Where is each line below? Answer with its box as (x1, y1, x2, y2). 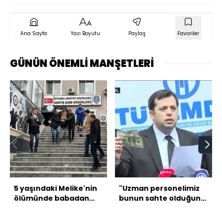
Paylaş (128, 30, 146, 38)
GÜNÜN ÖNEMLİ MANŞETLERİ (10, 56, 154, 71)
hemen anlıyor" (119, 203, 178, 214)
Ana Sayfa (20, 30, 47, 38)
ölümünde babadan (14, 193, 89, 204)
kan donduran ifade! (14, 203, 93, 214)
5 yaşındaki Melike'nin (14, 183, 97, 194)
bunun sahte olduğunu (119, 193, 206, 204)
